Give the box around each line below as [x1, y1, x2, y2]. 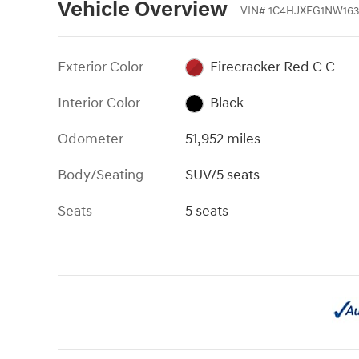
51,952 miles [185, 129, 261, 148]
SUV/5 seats [185, 165, 260, 184]
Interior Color [58, 93, 140, 112]
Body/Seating [58, 165, 143, 184]
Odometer [58, 129, 123, 148]
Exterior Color [58, 57, 143, 76]
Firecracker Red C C [209, 57, 335, 76]
